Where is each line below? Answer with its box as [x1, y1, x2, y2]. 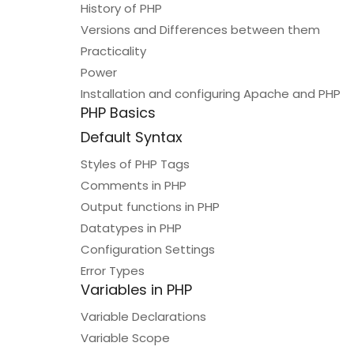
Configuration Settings [81, 241, 215, 258]
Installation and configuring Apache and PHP [81, 85, 341, 102]
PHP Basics [81, 103, 156, 122]
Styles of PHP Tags [81, 156, 190, 172]
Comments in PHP [81, 177, 186, 194]
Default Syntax [81, 127, 183, 147]
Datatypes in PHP [81, 220, 182, 236]
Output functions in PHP [81, 198, 220, 215]
